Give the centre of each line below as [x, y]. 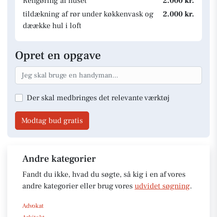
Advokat [33, 206]
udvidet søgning [162, 186]
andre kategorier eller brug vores [78, 186]
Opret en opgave [58, 55]
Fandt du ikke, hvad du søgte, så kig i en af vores [104, 174]
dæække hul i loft [52, 26]
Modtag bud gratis [52, 120]
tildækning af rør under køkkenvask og [88, 14]
